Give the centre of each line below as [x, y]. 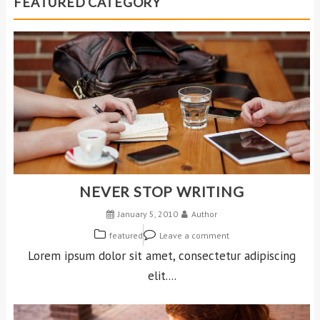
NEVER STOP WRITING [162, 192]
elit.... [162, 276]
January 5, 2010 [148, 214]
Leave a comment [194, 236]
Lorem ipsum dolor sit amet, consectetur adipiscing [162, 256]
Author [204, 214]
